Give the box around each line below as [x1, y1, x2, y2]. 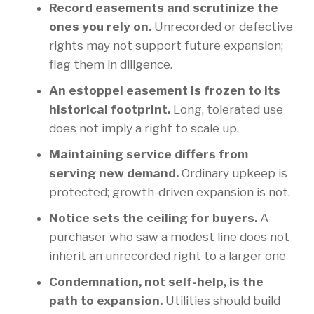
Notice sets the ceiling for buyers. [49, 211, 257, 225]
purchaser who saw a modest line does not [49, 230, 289, 244]
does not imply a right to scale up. [49, 121, 239, 135]
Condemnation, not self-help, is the [49, 275, 264, 289]
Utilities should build [163, 294, 280, 308]
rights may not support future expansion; [49, 39, 283, 53]
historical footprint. [49, 102, 170, 116]
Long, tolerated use [170, 102, 283, 116]
